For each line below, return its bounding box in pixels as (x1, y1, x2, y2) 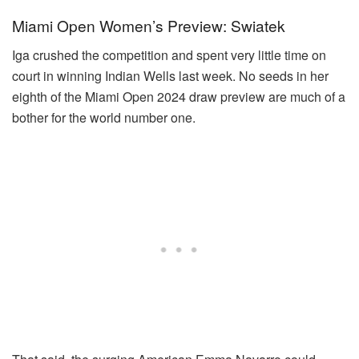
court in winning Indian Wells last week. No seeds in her (12, 66, 329, 85)
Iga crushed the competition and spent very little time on (12, 45, 326, 64)
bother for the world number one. (12, 107, 196, 127)
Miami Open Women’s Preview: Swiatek (12, 14, 285, 37)
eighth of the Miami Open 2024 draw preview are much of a (12, 87, 345, 106)
